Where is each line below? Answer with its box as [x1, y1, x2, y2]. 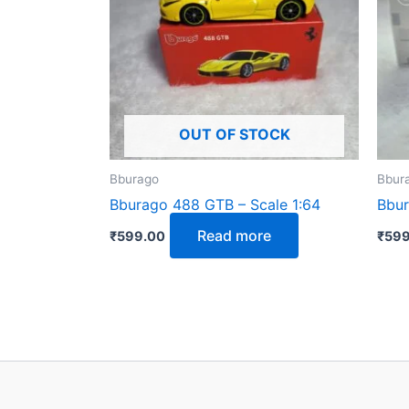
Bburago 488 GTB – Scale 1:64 [110, 195, 320, 215]
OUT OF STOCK [178, 125, 290, 144]
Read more [197, 226, 271, 246]
